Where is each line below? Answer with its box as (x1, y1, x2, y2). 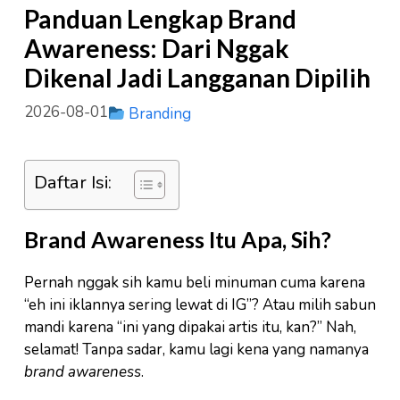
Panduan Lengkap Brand (24, 4, 296, 35)
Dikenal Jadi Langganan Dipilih (24, 62, 371, 94)
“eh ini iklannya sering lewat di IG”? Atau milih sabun (24, 294, 376, 315)
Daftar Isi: (34, 169, 112, 195)
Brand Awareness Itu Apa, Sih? (24, 225, 331, 253)
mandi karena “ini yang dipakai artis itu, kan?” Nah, (24, 316, 356, 337)
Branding (129, 103, 192, 124)
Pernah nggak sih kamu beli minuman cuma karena (24, 271, 365, 293)
